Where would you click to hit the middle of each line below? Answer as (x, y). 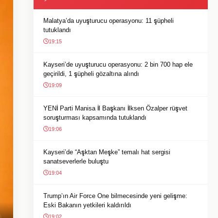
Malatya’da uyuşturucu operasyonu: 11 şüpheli (109, 21)
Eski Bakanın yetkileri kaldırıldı (87, 205)
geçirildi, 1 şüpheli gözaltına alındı (91, 74)
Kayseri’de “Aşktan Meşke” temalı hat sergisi (107, 152)
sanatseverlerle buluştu (76, 161)
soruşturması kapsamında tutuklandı (95, 118)
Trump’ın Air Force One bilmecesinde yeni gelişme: (115, 196)
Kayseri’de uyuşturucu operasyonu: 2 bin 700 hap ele (118, 64)
